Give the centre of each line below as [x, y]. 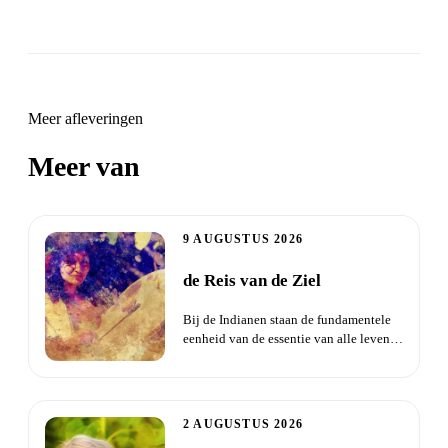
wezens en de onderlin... [247, 358]
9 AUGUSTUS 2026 [243, 239]
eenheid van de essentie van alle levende [293, 339]
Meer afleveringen [85, 119]
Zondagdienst [229, 167]
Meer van [87, 167]
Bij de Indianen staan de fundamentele [287, 320]
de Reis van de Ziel [252, 281]
